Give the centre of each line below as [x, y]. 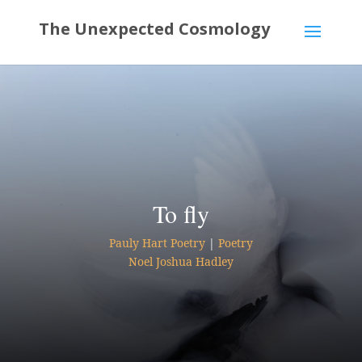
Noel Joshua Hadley [181, 261]
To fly [181, 213]
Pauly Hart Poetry [157, 243]
